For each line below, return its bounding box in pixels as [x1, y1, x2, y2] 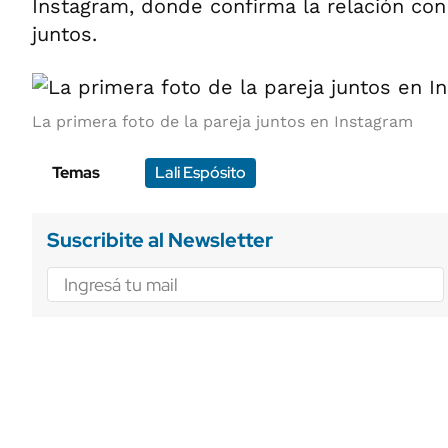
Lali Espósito [155, 162, 246, 183]
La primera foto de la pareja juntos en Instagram [32, 112, 413, 131]
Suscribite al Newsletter [47, 227, 273, 253]
